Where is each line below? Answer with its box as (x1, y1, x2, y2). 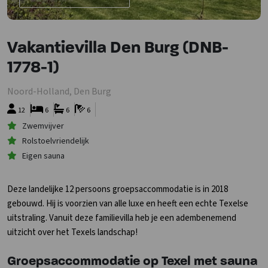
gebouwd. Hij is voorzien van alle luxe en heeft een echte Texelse (7, 197, 248, 210)
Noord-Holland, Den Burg (7, 85, 111, 98)
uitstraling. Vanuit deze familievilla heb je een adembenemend (7, 212, 236, 224)
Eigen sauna (22, 150, 65, 162)
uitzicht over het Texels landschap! (7, 226, 139, 239)
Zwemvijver (22, 120, 64, 132)
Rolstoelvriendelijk (22, 135, 89, 147)
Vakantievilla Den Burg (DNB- (7, 40, 229, 57)
